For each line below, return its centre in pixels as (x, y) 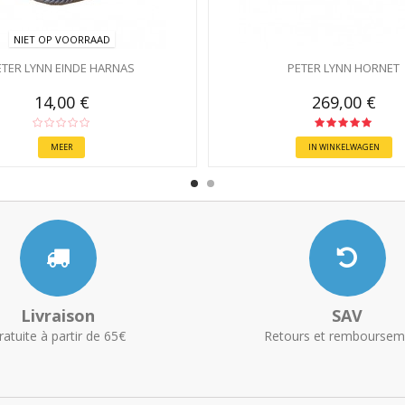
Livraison (58, 316)
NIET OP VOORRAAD (61, 39)
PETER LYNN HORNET (344, 68)
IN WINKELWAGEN (344, 147)
